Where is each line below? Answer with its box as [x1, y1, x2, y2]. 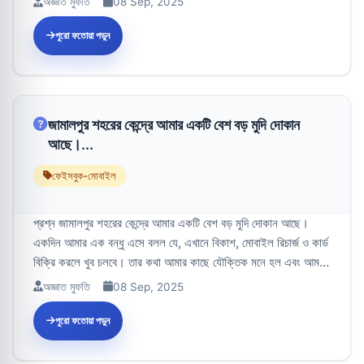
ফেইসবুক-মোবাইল [52, 169, 116, 182]
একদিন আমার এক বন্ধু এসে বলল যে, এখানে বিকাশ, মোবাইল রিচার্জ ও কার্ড [33, 234, 328, 250]
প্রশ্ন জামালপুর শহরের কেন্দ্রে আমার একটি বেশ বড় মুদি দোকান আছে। [33, 214, 309, 231]
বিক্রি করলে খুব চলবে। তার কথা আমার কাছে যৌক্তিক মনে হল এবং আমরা [33, 253, 327, 270]
